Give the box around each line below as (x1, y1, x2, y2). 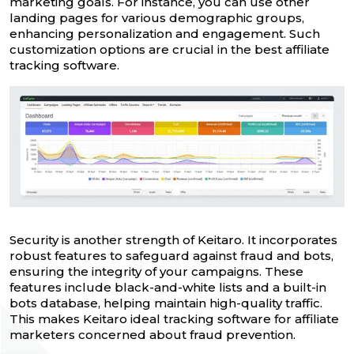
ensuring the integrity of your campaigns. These (9, 264, 303, 280)
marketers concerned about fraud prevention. (9, 327, 296, 343)
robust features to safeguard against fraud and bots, (9, 248, 333, 264)
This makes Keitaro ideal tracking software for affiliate (9, 311, 339, 327)
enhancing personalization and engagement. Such (9, 25, 320, 41)
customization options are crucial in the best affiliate (9, 41, 330, 57)
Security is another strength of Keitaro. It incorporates (9, 232, 337, 248)
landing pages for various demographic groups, (9, 9, 304, 25)
